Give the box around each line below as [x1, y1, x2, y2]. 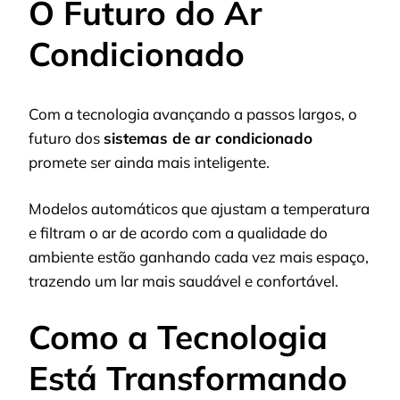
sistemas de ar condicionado [104, 128, 312, 147]
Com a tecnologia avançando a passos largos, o [29, 104, 357, 123]
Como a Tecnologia [29, 315, 328, 357]
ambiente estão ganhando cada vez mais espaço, [29, 247, 369, 267]
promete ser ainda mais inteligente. [29, 152, 270, 171]
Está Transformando [29, 356, 347, 398]
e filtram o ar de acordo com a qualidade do [29, 223, 328, 243]
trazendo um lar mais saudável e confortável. [29, 271, 338, 291]
